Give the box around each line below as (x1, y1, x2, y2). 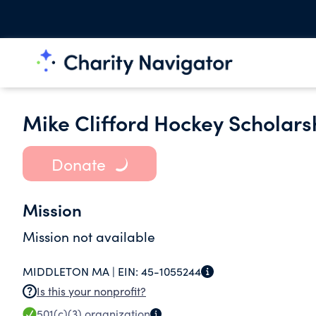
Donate (51, 152, 106, 175)
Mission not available (23, 227, 155, 245)
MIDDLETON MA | (23, 264, 118, 279)
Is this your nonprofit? (37, 284, 146, 298)
